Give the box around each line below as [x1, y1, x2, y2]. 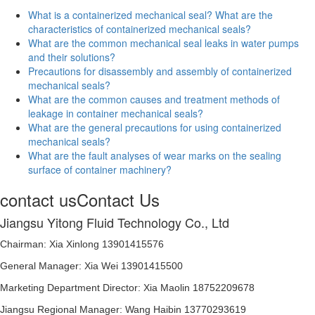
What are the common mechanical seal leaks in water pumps [28, 35, 299, 50]
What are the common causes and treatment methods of [28, 91, 280, 106]
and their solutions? [28, 49, 115, 64]
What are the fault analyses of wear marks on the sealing [28, 148, 281, 162]
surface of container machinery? [28, 162, 172, 176]
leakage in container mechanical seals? [28, 105, 203, 120]
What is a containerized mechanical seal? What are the [28, 7, 273, 22]
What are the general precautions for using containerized [28, 120, 281, 134]
